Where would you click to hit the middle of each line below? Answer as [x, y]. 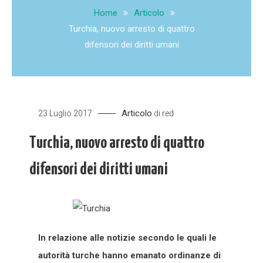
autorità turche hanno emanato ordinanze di [129, 255]
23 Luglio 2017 [65, 113]
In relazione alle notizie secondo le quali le [127, 237]
